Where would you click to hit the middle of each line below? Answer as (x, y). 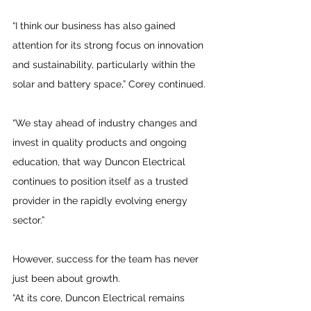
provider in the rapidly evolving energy (101, 201)
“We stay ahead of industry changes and (106, 123)
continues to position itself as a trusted (102, 181)
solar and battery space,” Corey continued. (109, 84)
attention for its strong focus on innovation (109, 45)
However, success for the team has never (107, 259)
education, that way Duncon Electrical (100, 162)
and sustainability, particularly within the (105, 65)
